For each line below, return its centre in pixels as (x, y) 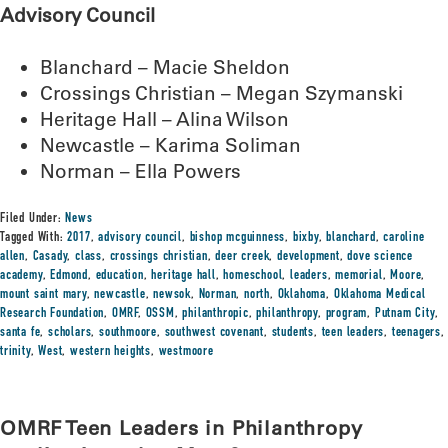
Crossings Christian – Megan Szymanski (221, 93)
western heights (111, 352)
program (346, 314)
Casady (50, 257)
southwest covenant (214, 333)
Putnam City (404, 314)
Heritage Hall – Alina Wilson (164, 119)
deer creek (242, 257)
